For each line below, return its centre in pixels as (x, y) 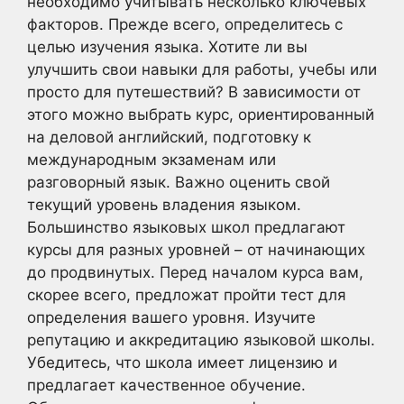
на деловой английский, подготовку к (169, 138)
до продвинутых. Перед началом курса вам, (195, 273)
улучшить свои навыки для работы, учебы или (202, 70)
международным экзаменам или (151, 160)
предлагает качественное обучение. (166, 386)
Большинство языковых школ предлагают (186, 228)
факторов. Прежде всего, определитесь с (185, 25)
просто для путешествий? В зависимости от (194, 92)
